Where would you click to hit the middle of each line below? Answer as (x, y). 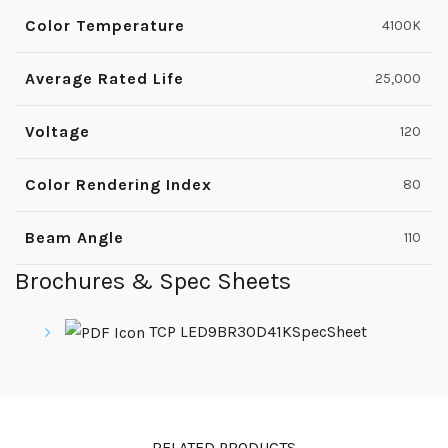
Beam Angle (74, 237)
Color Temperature (105, 25)
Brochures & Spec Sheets (153, 280)
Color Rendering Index (118, 184)
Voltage (57, 131)
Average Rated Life (104, 78)
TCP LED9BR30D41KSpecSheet (256, 331)
